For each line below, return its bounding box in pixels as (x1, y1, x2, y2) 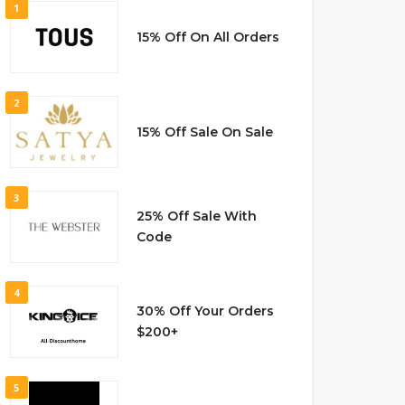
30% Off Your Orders (136, 303, 274, 319)
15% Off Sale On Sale (136, 123, 273, 140)
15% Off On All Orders (136, 28, 279, 45)
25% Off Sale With (136, 208, 257, 224)
